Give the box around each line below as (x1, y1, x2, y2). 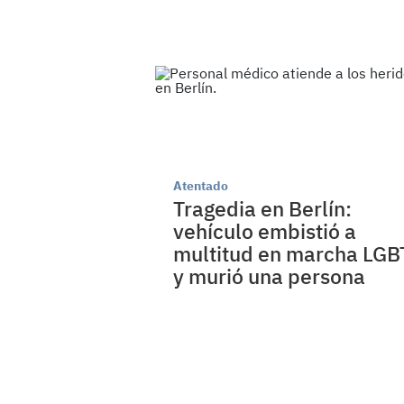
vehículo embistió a (173, 217, 356, 245)
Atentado (173, 178, 228, 195)
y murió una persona (173, 262, 365, 290)
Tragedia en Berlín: (173, 195, 352, 223)
